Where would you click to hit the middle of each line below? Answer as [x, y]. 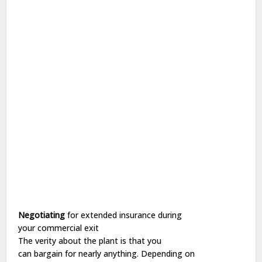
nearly [90, 254]
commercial [60, 228]
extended [99, 215]
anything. [121, 254]
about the [78, 241]
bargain [49, 254]
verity [46, 241]
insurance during [150, 215]
